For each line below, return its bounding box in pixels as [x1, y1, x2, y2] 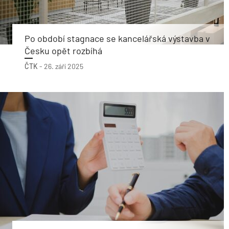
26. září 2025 [44, 62, 83, 71]
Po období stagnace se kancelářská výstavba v [25, 33, 210, 44]
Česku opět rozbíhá [25, 45, 102, 56]
